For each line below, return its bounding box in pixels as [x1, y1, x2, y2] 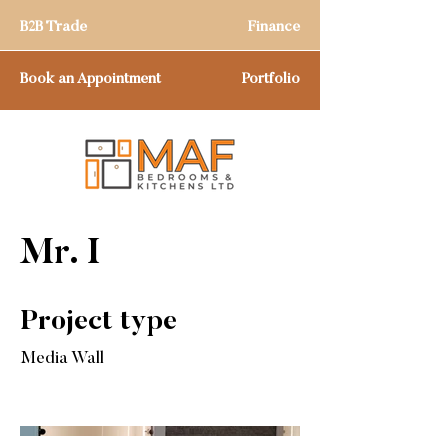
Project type [20, 308, 177, 336]
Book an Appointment [20, 72, 161, 87]
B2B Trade [20, 20, 87, 35]
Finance [248, 20, 300, 35]
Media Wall [20, 351, 104, 368]
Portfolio [242, 72, 300, 87]
